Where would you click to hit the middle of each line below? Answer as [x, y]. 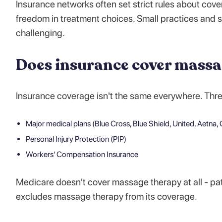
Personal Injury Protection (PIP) [76, 139]
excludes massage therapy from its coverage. [107, 196]
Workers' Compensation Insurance [82, 154]
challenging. [40, 33]
